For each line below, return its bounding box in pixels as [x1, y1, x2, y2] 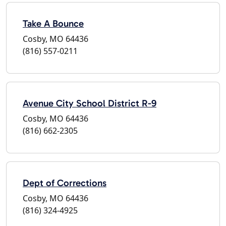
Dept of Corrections [23, 177, 106, 189]
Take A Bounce [23, 17, 84, 29]
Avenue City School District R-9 [23, 97, 156, 109]
